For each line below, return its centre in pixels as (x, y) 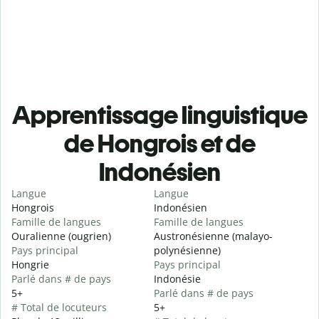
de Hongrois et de (159, 144)
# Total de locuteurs (59, 308)
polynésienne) (188, 251)
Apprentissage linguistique (159, 115)
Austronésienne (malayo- (214, 236)
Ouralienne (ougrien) (61, 236)
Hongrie (30, 265)
